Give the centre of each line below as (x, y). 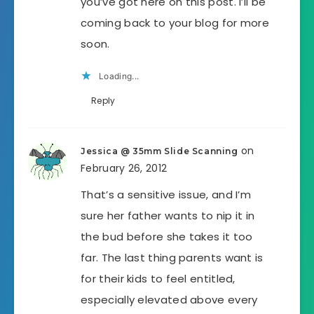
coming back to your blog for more (175, 23)
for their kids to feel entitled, (158, 279)
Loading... (119, 76)
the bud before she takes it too (167, 237)
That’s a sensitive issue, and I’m (166, 195)
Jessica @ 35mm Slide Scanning (159, 151)
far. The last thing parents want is (172, 258)
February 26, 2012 (124, 169)
